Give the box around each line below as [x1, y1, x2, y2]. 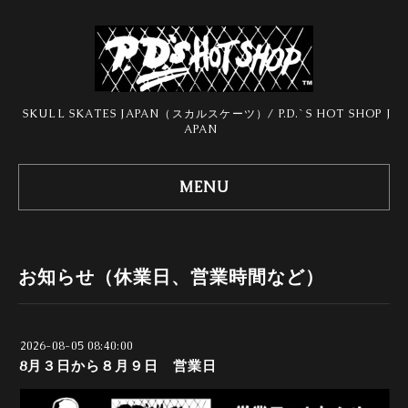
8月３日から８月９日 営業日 [19, 357, 217, 374]
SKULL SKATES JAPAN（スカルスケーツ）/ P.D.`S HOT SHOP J [22, 107, 392, 121]
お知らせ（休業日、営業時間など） [18, 265, 324, 289]
